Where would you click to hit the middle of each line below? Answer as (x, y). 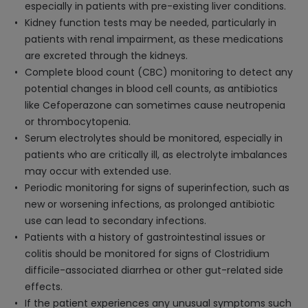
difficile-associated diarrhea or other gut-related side (154, 270)
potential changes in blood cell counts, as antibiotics (151, 89)
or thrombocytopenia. (78, 122)
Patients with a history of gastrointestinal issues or (145, 237)
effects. (44, 287)
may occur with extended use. (98, 171)
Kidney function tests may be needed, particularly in (151, 23)
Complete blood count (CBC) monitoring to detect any (159, 72)
